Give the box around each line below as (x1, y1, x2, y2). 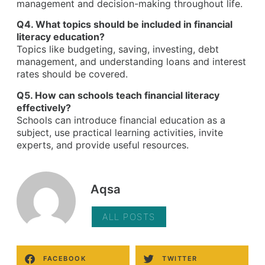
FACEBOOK (43, 254, 86, 263)
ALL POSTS (102, 211, 156, 222)
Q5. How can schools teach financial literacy (17, 89, 219, 101)
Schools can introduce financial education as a (17, 114, 225, 126)
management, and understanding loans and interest (17, 56, 246, 68)
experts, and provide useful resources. (17, 138, 189, 151)
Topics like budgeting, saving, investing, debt (17, 43, 219, 56)
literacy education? (17, 31, 105, 43)
